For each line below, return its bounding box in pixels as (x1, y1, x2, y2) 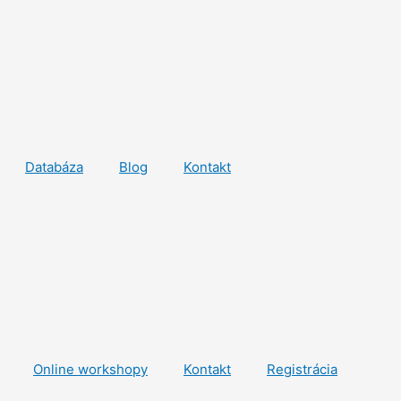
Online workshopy (33, 361, 148, 378)
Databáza (25, 158, 83, 175)
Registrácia (267, 361, 337, 378)
